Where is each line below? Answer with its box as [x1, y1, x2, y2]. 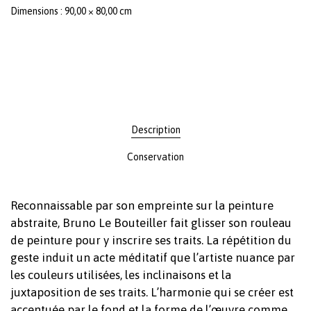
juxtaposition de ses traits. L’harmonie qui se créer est [10, 285, 294, 299]
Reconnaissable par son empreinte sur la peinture [10, 198, 274, 212]
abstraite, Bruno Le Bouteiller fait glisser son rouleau [10, 215, 292, 230]
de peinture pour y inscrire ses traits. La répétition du [10, 233, 292, 247]
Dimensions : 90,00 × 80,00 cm [10, 5, 132, 17]
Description [131, 124, 180, 135]
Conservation [127, 151, 184, 162]
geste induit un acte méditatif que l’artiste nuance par [10, 250, 295, 264]
